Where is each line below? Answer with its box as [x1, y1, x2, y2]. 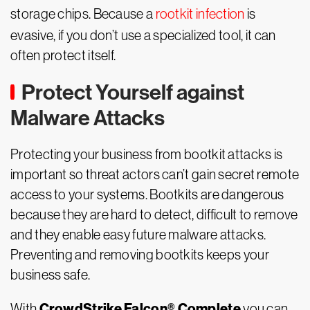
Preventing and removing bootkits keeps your [10, 247, 269, 262]
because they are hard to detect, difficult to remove [10, 207, 298, 222]
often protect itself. [10, 48, 116, 63]
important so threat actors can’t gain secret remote [10, 167, 300, 182]
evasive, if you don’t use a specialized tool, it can [10, 28, 276, 43]
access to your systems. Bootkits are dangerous [10, 187, 284, 202]
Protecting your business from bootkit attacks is [10, 147, 283, 162]
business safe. [10, 267, 91, 282]
